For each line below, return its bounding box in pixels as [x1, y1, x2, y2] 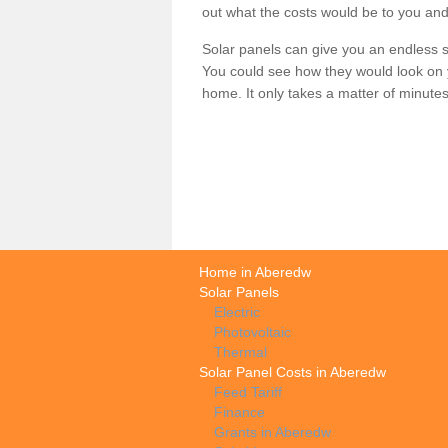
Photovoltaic [214, 323, 291, 340]
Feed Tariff [214, 383, 282, 400]
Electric [214, 303, 260, 320]
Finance [214, 403, 265, 420]
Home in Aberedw [199, 263, 311, 280]
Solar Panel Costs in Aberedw [199, 363, 386, 380]
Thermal [214, 343, 267, 360]
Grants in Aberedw [214, 423, 331, 440]
